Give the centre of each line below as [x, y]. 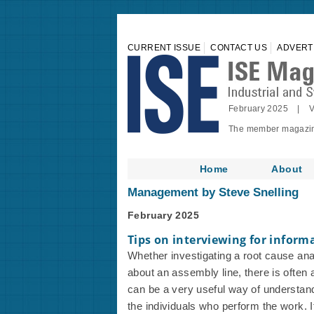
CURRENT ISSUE [164, 48]
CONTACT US [239, 48]
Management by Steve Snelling [213, 192]
